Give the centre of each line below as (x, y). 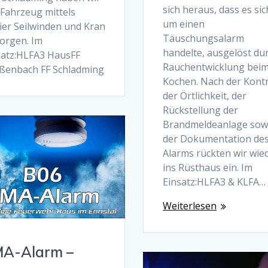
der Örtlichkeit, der (204, 96)
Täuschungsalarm (203, 39)
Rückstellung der (200, 110)
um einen (183, 24)
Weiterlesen (189, 206)
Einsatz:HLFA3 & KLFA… (214, 182)
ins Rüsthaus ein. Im (207, 168)
